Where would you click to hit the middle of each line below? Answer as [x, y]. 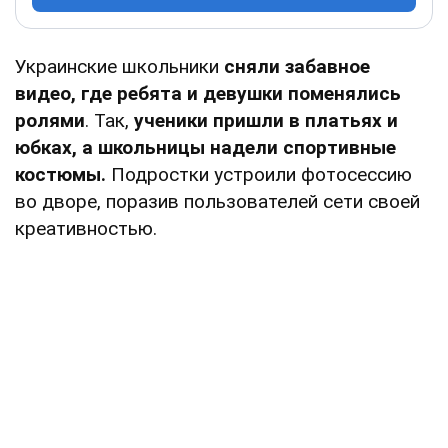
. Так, [109, 120]
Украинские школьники [117, 66]
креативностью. [86, 228]
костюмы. [63, 174]
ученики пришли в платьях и [266, 120]
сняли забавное [294, 66]
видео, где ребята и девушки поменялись [208, 93]
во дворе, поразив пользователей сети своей [217, 201]
